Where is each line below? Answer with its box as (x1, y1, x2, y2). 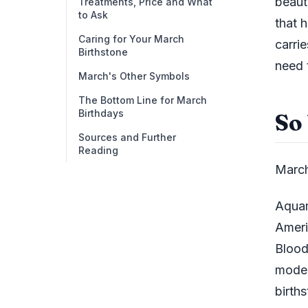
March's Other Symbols (78, 70, 190, 82)
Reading (78, 144, 118, 156)
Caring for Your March (78, 33, 184, 45)
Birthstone (78, 46, 128, 58)
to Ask (78, 9, 108, 21)
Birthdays (78, 107, 124, 119)
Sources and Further (78, 131, 176, 143)
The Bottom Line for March (78, 94, 207, 106)
